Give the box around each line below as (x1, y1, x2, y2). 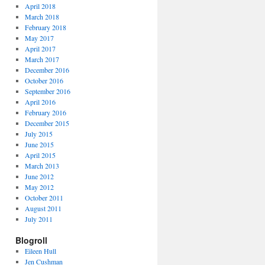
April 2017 (24, 44, 56, 53)
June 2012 (24, 172, 54, 181)
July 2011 (24, 214, 53, 224)
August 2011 (24, 203, 62, 213)
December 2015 (24, 118, 69, 128)
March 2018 (24, 12, 59, 21)
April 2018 (24, 1, 56, 11)
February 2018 (24, 22, 66, 32)
